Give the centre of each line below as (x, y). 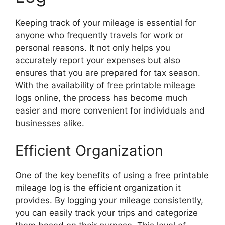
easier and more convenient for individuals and (110, 110)
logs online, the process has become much (101, 98)
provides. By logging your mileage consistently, (109, 200)
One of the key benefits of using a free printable (112, 175)
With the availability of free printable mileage (105, 85)
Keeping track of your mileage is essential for (105, 22)
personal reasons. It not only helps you (93, 47)
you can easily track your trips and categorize (106, 213)
